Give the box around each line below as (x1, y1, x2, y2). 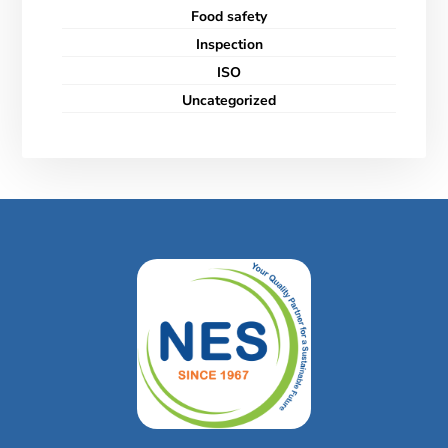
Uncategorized (182, 91, 276, 110)
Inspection (195, 35, 263, 54)
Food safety (191, 7, 267, 26)
